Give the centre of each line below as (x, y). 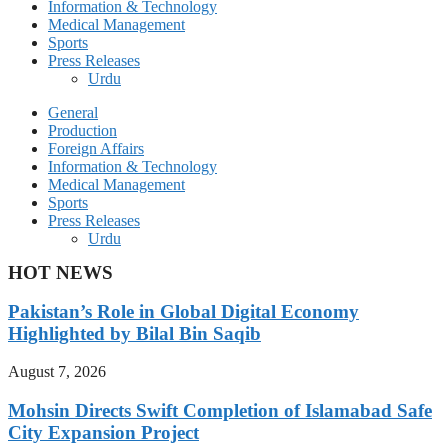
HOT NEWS (60, 272)
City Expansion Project (103, 433)
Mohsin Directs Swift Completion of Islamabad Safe (220, 411)
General (73, 112)
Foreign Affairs (96, 148)
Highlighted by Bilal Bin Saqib (134, 333)
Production (82, 130)
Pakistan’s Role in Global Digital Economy (183, 311)
